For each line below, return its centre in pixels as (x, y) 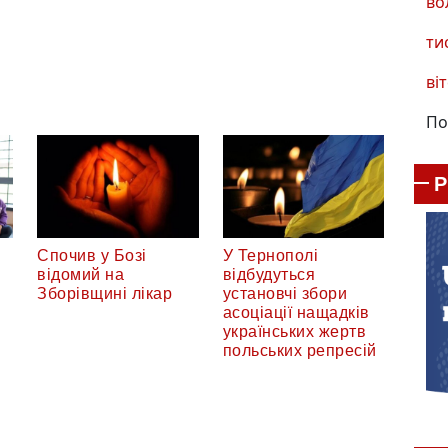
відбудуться (268, 275)
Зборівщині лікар (104, 294)
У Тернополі (270, 256)
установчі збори (284, 294)
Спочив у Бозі (92, 256)
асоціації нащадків (296, 313)
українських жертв (294, 332)
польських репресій (299, 351)
